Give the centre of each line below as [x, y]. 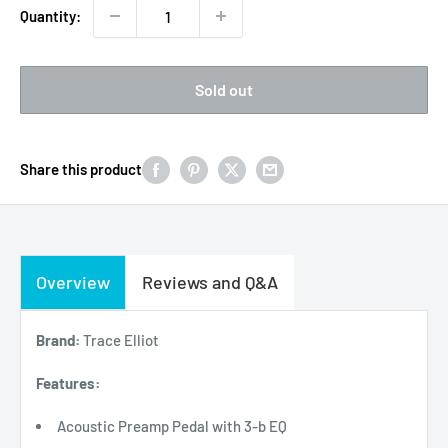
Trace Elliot [119, 340]
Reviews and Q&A [210, 282]
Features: [68, 383]
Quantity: [50, 16]
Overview [73, 282]
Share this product [81, 169]
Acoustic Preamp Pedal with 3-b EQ [172, 426]
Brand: [58, 340]
